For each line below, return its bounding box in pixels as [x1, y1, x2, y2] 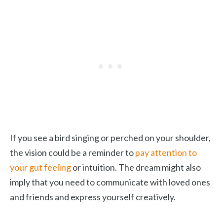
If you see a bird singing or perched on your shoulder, [10, 132, 211, 143]
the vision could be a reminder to [10, 147, 135, 158]
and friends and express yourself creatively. [10, 191, 176, 202]
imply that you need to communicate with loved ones [10, 177, 210, 187]
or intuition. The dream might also [71, 162, 201, 173]
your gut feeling [10, 162, 71, 173]
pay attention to [135, 147, 197, 158]
